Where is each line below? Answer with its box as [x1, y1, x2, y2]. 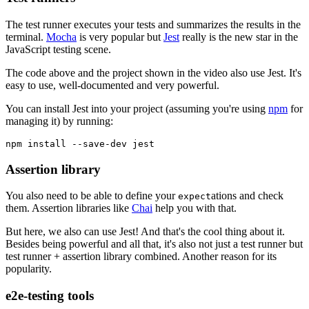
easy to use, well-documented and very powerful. [6, 79, 219, 91]
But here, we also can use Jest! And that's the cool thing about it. [6, 226, 285, 238]
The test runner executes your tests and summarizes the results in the [6, 19, 301, 30]
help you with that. [152, 202, 237, 215]
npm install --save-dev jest [6, 139, 154, 149]
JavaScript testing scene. [6, 43, 111, 55]
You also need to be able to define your [6, 190, 178, 202]
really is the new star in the [179, 31, 298, 43]
